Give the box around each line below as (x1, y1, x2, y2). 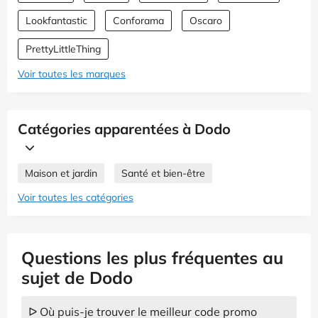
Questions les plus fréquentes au (21, 246, 283, 268)
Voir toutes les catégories (18, 190, 133, 204)
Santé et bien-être (121, 166, 205, 180)
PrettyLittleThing (26, 42, 101, 55)
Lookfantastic (26, 13, 87, 27)
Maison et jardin (25, 166, 97, 180)
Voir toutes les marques (18, 67, 126, 80)
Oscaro (190, 13, 222, 27)
